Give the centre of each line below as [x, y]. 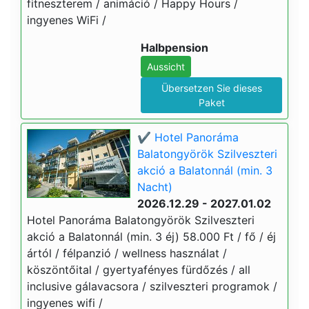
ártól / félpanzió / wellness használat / [127, 253]
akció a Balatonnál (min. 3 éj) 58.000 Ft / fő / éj [151, 237]
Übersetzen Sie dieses [211, 88]
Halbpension [175, 48]
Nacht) [155, 187]
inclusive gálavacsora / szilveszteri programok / [152, 286]
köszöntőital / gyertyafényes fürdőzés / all [139, 270]
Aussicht [166, 67]
